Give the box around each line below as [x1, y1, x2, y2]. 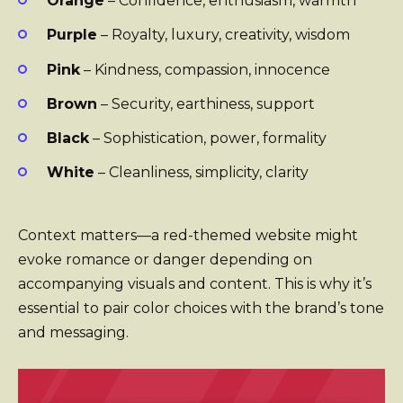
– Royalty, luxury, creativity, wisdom [97, 26, 350, 44]
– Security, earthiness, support [97, 94, 315, 112]
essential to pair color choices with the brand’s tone [18, 300, 384, 318]
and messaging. [18, 324, 129, 342]
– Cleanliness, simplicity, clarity [94, 164, 309, 182]
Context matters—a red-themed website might [18, 227, 358, 245]
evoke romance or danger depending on [18, 251, 312, 269]
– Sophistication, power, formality [89, 129, 327, 147]
